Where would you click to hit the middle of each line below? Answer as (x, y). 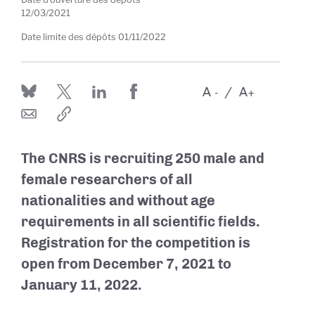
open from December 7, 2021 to (126, 264)
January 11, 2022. (82, 285)
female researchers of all (107, 179)
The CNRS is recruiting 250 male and (143, 158)
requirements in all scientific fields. (141, 221)
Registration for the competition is (136, 243)
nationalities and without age (118, 200)
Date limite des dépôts (69, 37)
